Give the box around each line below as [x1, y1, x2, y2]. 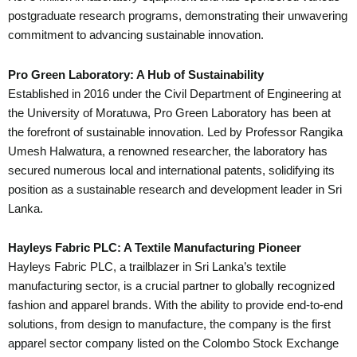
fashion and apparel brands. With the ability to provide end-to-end [8, 299, 343, 312]
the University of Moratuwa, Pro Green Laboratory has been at [8, 106, 331, 120]
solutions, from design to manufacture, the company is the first [8, 318, 331, 331]
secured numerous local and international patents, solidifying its [8, 163, 335, 177]
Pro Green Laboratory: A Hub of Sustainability [8, 68, 264, 81]
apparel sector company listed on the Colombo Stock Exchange [8, 337, 339, 351]
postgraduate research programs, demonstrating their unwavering [8, 9, 347, 22]
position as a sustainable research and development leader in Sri [8, 182, 342, 196]
